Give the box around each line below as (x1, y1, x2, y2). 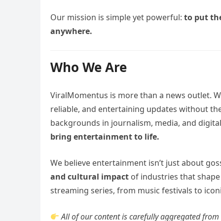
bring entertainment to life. (50, 131, 159, 142)
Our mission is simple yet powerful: (50, 12, 184, 23)
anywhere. (50, 26, 92, 37)
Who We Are (50, 58, 127, 76)
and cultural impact (50, 171, 129, 182)
